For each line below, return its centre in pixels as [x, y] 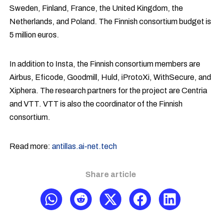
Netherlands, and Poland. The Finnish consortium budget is [110, 21]
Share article [110, 174]
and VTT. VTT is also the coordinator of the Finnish [96, 104]
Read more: [31, 146]
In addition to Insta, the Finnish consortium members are [105, 64]
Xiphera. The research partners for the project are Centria [109, 91]
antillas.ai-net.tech [85, 146]
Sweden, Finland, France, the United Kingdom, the [96, 8]
